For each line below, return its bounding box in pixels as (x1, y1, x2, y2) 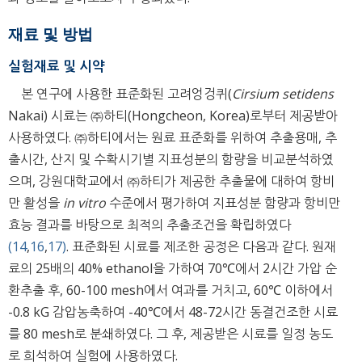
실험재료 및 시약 (8, 56, 105, 75)
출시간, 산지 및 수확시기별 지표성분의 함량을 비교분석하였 (8, 149, 334, 168)
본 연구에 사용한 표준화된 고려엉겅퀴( (21, 84, 232, 103)
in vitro (63, 193, 106, 212)
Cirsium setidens (232, 84, 334, 103)
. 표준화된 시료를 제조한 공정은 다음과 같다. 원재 (66, 237, 336, 255)
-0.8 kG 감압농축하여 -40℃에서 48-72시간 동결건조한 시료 (8, 302, 338, 321)
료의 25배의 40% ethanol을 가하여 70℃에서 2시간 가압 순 (8, 259, 337, 277)
